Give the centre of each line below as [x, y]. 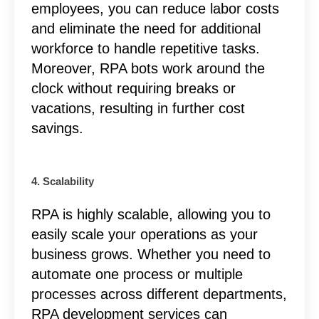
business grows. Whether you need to [151, 254]
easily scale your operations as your [144, 234]
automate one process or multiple [137, 274]
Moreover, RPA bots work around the [148, 68]
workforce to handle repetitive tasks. [145, 48]
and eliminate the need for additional [146, 28]
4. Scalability [62, 181]
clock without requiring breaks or [133, 88]
